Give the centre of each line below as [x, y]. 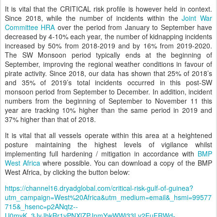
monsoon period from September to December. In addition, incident [108, 91]
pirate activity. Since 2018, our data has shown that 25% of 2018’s [108, 73]
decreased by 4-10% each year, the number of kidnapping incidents [108, 36]
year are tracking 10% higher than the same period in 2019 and [108, 110]
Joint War [197, 18]
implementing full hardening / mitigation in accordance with [101, 153]
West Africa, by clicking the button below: [67, 172]
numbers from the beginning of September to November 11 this [108, 101]
